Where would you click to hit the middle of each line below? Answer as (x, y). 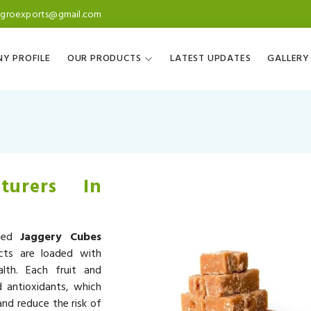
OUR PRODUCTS (104, 59)
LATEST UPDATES (211, 59)
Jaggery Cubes (61, 237)
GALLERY (288, 59)
